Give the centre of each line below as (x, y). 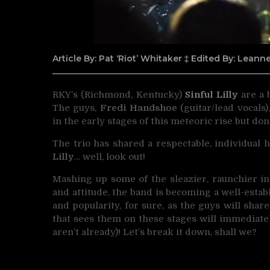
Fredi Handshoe (137, 108)
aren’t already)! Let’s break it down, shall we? (155, 232)
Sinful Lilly (212, 94)
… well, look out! (109, 156)
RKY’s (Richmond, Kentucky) (119, 94)
